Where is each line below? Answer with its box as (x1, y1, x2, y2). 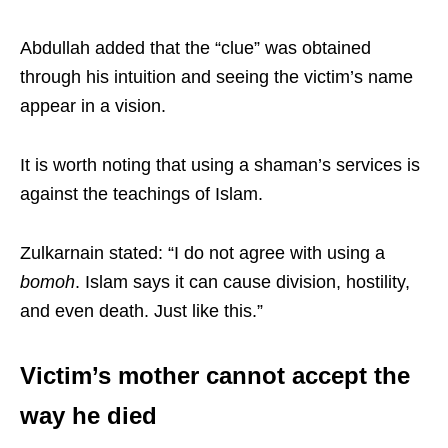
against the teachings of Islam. (20, 183, 263, 204)
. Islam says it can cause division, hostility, (75, 271, 410, 292)
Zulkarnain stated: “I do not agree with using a (20, 242, 385, 263)
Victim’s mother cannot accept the (20, 361, 410, 389)
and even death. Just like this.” (20, 300, 263, 321)
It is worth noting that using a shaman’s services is (20, 154, 420, 175)
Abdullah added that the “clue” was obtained (20, 37, 371, 58)
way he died (20, 401, 157, 429)
